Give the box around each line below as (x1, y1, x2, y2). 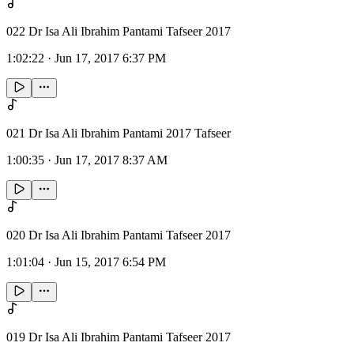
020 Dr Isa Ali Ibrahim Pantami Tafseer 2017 (6, 228, 231, 243)
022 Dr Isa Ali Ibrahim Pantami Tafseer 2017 (6, 24, 231, 39)
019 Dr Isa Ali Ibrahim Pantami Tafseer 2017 (6, 330, 231, 345)
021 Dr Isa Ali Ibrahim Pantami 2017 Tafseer (6, 126, 231, 141)
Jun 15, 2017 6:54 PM (55, 255, 166, 269)
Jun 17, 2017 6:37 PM (55, 51, 166, 66)
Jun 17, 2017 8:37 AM (55, 153, 168, 168)
